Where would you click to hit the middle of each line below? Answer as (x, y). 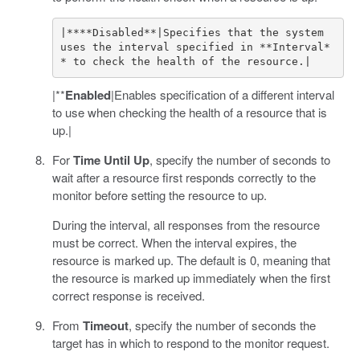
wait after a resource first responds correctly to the (184, 177)
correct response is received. (128, 295)
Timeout (105, 325)
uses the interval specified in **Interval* (195, 47)
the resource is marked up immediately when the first (191, 277)
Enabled (88, 94)
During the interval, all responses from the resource (186, 224)
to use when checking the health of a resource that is (189, 112)
